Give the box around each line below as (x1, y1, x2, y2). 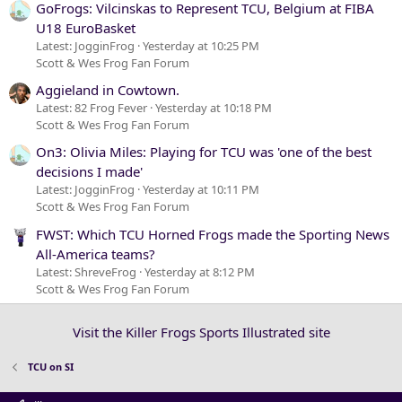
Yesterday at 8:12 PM (144, 263, 255, 280)
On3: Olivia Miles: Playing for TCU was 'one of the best (36, 143, 371, 162)
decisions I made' (36, 162, 143, 181)
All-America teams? (36, 244, 155, 263)
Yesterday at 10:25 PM (143, 37, 259, 54)
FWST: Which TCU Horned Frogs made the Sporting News (36, 224, 389, 243)
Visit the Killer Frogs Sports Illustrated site (72, 322, 330, 341)
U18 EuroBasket (36, 18, 135, 37)
